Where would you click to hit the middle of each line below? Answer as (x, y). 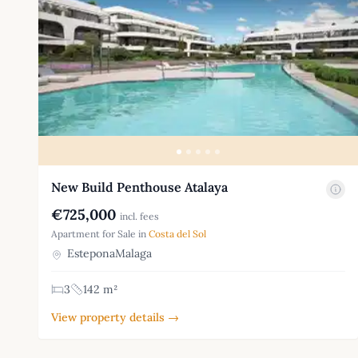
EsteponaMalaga (108, 254)
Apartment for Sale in (100, 234)
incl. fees (139, 217)
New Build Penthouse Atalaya (139, 187)
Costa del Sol (177, 234)
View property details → (115, 318)
